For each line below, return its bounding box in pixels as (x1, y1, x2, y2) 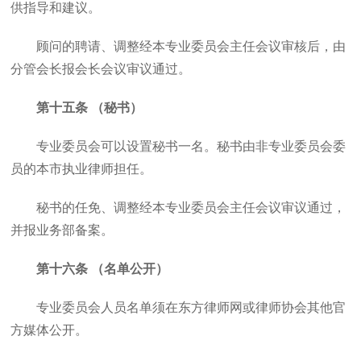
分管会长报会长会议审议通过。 (10, 62, 192, 76)
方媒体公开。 (10, 323, 89, 337)
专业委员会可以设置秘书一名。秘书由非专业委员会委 (36, 139, 346, 153)
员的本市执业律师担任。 (10, 162, 153, 176)
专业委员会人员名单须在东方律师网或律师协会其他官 (36, 301, 346, 314)
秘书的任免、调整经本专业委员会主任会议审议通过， (36, 201, 346, 214)
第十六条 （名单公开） (36, 262, 169, 276)
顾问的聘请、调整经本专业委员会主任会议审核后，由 (36, 39, 346, 53)
